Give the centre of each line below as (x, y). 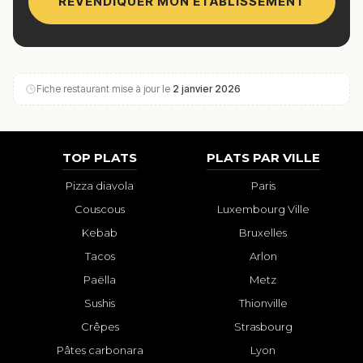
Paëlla (100, 279)
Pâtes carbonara (100, 350)
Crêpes (100, 326)
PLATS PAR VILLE (263, 157)
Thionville (263, 303)
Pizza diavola (100, 185)
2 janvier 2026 (207, 88)
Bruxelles (263, 232)
